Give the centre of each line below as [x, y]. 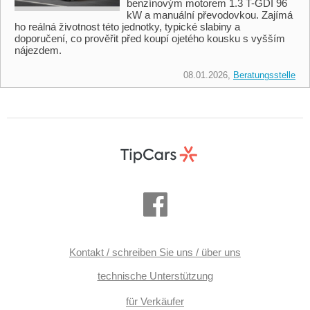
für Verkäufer [155, 301]
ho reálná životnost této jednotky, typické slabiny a [127, 26]
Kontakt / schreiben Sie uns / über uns [155, 252]
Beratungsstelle [264, 75]
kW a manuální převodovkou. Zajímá [210, 15]
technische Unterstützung [155, 276]
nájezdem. [38, 50]
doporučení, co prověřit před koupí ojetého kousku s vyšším [150, 38]
